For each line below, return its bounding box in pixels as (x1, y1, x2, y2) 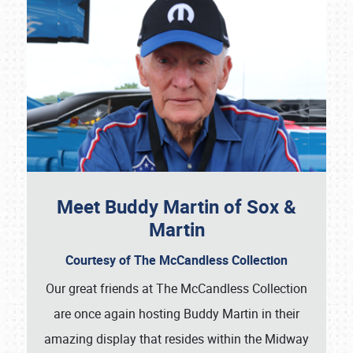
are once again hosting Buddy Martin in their (54, 305, 299, 323)
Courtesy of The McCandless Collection (65, 251, 288, 269)
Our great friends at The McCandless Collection (46, 280, 307, 298)
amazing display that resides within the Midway (44, 330, 309, 348)
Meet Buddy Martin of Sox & (57, 194, 296, 220)
